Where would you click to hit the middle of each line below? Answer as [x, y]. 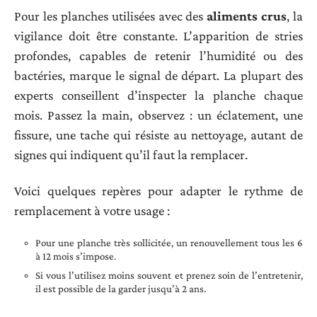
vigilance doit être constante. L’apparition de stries [158, 36]
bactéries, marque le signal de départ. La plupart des [158, 76]
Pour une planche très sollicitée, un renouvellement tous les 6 [169, 243]
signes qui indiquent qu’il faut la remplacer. [131, 155]
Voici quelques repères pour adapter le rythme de [158, 190]
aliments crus [247, 16]
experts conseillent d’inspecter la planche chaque [158, 96]
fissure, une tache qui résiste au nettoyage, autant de [158, 135]
